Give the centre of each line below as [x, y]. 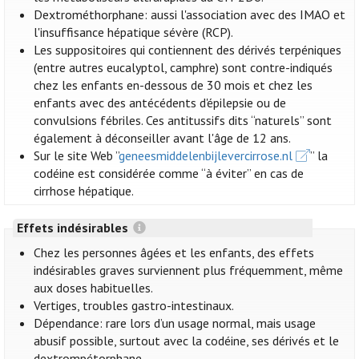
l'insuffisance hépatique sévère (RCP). [134, 32]
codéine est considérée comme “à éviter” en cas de [169, 173]
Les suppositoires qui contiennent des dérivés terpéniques [188, 50]
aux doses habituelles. [94, 288]
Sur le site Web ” [77, 156]
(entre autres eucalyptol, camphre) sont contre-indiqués [184, 68]
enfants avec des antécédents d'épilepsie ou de [160, 103]
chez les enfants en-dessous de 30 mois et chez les [173, 85]
